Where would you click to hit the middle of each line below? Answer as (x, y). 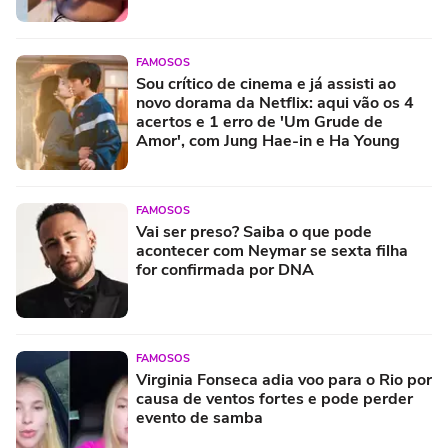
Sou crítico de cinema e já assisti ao (266, 84)
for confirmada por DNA (225, 270)
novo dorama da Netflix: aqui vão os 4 (275, 103)
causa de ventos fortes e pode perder (274, 399)
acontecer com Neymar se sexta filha (272, 251)
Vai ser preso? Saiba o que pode (254, 232)
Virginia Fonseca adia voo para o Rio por (284, 380)
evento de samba (199, 418)
